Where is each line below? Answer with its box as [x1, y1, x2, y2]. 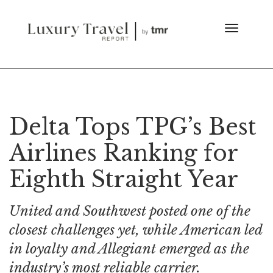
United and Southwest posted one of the [9, 203, 250, 219]
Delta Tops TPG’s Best [9, 113, 257, 141]
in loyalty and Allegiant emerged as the [9, 241, 249, 257]
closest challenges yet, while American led [9, 222, 262, 238]
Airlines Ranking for [9, 140, 238, 167]
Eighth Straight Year [9, 166, 238, 193]
